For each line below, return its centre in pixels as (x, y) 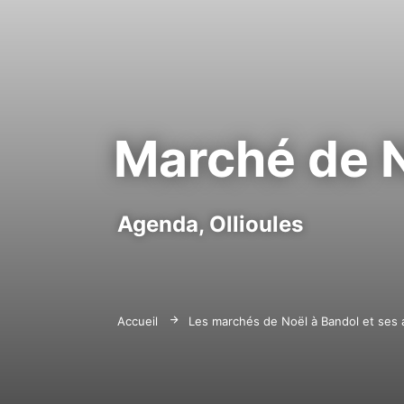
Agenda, (161, 224)
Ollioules (256, 224)
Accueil (138, 321)
